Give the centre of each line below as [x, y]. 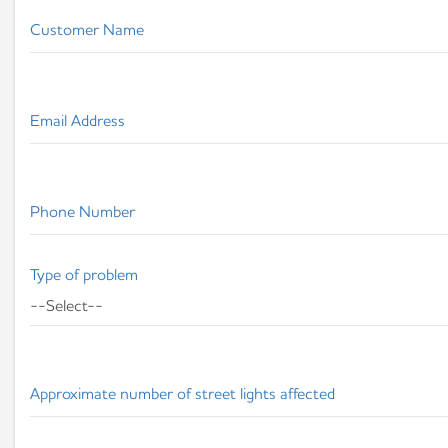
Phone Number [82, 211]
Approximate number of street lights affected [182, 393]
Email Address [77, 120]
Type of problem [84, 274]
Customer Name [87, 29]
